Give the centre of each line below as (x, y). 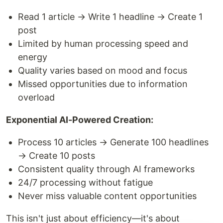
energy (33, 57)
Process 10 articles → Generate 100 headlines (113, 142)
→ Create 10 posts (56, 156)
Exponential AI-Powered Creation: (80, 120)
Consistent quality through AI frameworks (106, 169)
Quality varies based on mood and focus (103, 71)
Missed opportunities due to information (103, 84)
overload (36, 98)
